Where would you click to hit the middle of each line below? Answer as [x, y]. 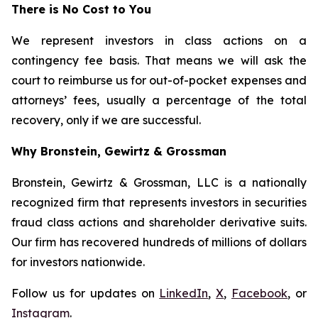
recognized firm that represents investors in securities [159, 202]
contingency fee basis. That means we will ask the [159, 60]
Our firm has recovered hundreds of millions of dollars [159, 242]
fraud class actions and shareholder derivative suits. [159, 222]
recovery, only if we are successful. [106, 120]
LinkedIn [184, 293]
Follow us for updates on [86, 293]
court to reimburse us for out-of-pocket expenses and [159, 80]
